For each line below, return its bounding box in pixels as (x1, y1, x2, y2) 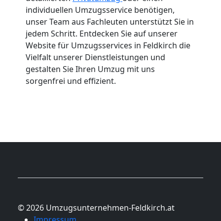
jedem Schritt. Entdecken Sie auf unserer (26, 28, 178, 39)
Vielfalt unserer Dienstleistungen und (26, 51, 165, 63)
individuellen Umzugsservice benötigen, (26, 4, 175, 15)
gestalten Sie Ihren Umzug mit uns (26, 63, 155, 74)
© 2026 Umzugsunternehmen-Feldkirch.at (18, 202, 175, 213)
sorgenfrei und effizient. (26, 75, 116, 86)
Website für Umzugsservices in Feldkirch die (26, 39, 190, 51)
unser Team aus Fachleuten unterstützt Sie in (26, 16, 194, 27)
